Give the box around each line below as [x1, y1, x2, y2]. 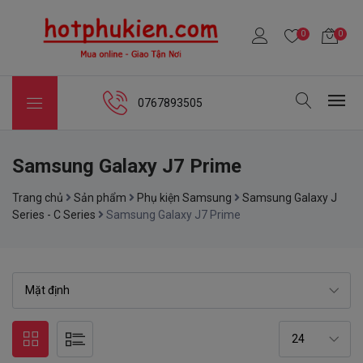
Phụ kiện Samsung [137, 191, 232, 205]
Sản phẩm [74, 191, 126, 205]
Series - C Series [12, 208, 96, 222]
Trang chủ [12, 191, 63, 205]
